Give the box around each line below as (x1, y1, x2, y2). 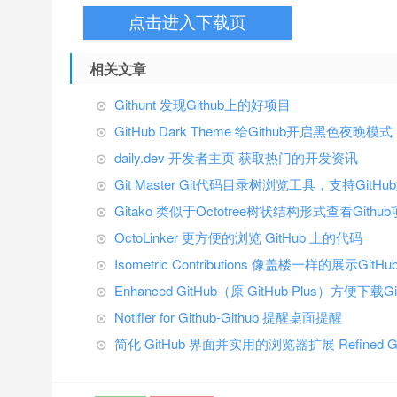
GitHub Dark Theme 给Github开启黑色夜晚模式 (114, 121, 393, 140)
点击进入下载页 (128, 13, 246, 32)
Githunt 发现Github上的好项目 (114, 95, 291, 113)
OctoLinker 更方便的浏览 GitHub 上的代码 (114, 228, 362, 246)
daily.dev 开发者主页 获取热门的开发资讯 (114, 148, 358, 167)
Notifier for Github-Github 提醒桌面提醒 (114, 307, 342, 326)
